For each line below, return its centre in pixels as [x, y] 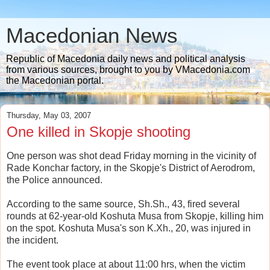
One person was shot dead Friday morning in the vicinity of [131, 155]
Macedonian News [92, 36]
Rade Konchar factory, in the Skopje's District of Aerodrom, [131, 168]
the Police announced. [55, 180]
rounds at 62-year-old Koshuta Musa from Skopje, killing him [135, 216]
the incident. [33, 240]
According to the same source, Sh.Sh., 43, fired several [123, 204]
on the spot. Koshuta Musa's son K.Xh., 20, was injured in [129, 228]
